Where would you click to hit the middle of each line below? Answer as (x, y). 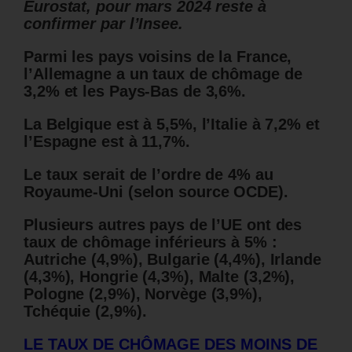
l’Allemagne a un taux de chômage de (163, 73)
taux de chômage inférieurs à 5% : (150, 242)
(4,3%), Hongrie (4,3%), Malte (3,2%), (159, 276)
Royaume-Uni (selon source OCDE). (156, 191)
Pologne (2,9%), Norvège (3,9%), (143, 293)
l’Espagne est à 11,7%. (107, 141)
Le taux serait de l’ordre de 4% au (148, 174)
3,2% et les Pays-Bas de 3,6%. (135, 91)
